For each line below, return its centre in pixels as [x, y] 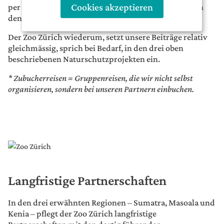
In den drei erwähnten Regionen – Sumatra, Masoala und [111, 203]
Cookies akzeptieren [112, 7]
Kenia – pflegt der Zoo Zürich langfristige [82, 214]
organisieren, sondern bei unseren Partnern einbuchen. [101, 89]
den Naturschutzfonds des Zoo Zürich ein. [84, 18]
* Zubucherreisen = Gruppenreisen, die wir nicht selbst [100, 78]
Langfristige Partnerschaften [87, 181]
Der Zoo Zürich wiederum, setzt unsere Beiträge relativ [107, 37]
